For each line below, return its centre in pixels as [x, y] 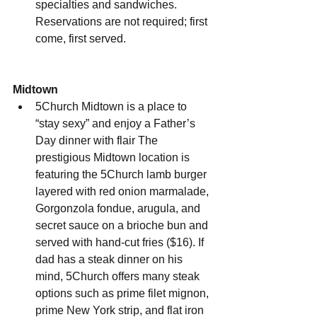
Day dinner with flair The [98, 141]
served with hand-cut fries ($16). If [121, 243]
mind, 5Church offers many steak [119, 277]
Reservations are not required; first [123, 22]
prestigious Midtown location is [114, 158]
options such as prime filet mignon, [123, 294]
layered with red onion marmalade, [123, 192]
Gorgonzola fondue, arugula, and [119, 209]
